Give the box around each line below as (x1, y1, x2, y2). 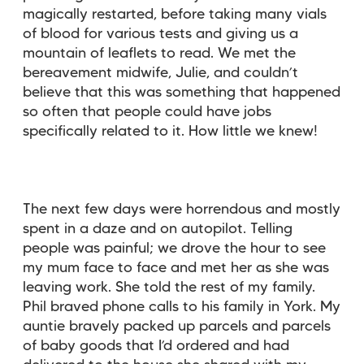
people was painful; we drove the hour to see (23, 241, 326, 255)
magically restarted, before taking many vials (23, 7, 327, 21)
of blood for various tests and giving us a (23, 27, 298, 41)
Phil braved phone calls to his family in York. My (23, 300, 340, 314)
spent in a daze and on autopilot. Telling (23, 222, 292, 236)
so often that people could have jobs (23, 105, 271, 119)
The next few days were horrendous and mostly (23, 202, 340, 216)
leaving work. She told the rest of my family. (23, 280, 315, 294)
